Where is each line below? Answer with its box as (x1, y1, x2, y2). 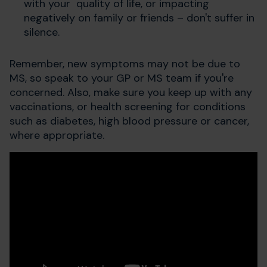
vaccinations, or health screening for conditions (10, 100, 246, 114)
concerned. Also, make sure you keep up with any (10, 85, 252, 100)
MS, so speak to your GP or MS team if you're (10, 71, 234, 86)
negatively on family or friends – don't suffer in (24, 11, 254, 26)
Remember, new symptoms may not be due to (10, 57, 240, 72)
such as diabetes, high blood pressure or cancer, (10, 114, 249, 129)
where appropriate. (10, 128, 107, 143)
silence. (24, 25, 60, 40)
